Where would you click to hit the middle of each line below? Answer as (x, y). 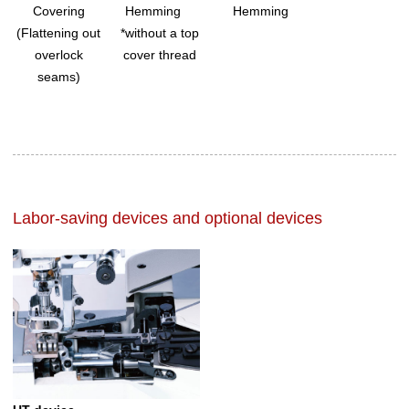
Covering (58, 11)
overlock (58, 55)
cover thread (159, 55)
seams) (58, 77)
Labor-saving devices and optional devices (168, 219)
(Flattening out (59, 33)
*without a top (159, 33)
